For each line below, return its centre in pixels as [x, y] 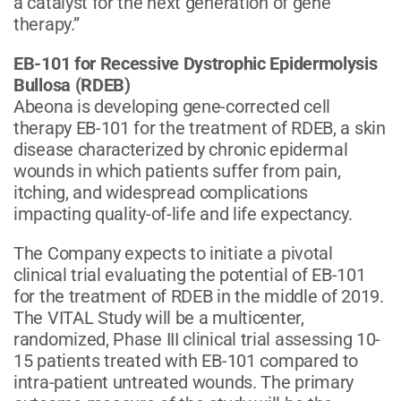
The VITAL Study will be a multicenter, [159, 317]
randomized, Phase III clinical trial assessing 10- [197, 339]
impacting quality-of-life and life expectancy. [183, 213]
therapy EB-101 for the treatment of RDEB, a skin [200, 128]
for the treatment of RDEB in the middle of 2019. [199, 296]
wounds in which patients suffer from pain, [177, 171]
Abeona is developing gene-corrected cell [172, 106]
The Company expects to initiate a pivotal [173, 253]
